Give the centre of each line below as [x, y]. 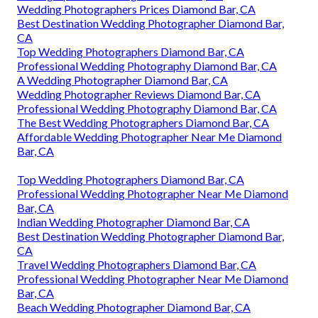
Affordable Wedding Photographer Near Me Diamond [149, 137]
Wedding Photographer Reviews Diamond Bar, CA [139, 94]
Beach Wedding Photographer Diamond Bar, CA [134, 307]
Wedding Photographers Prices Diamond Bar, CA [136, 9]
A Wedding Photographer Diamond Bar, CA [122, 80]
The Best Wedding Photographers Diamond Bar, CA [143, 123]
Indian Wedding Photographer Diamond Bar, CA [133, 222]
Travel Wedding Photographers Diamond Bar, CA [137, 265]
